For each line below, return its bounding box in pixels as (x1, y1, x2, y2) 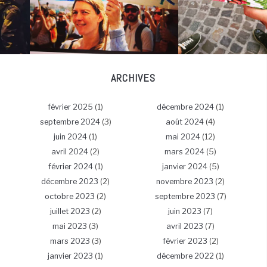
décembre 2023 (41, 177, 98, 187)
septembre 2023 (154, 192, 215, 201)
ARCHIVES (110, 71, 156, 85)
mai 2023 (52, 222, 87, 231)
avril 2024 (51, 147, 88, 157)
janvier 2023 (48, 252, 93, 261)
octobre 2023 (45, 192, 95, 201)
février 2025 (48, 103, 93, 112)
